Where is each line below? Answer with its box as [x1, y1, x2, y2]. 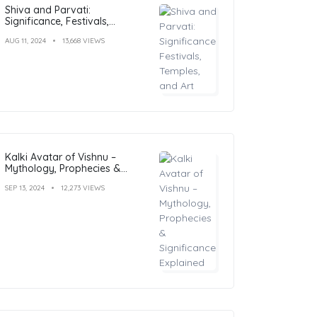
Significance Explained [5, 173, 109, 186]
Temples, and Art [5, 25, 83, 39]
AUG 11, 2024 [5, 35, 46, 45]
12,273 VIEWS [61, 183, 105, 192]
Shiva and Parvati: [5, 3, 91, 16]
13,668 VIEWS [62, 35, 105, 45]
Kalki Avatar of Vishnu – [5, 150, 116, 163]
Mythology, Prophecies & [5, 161, 121, 175]
